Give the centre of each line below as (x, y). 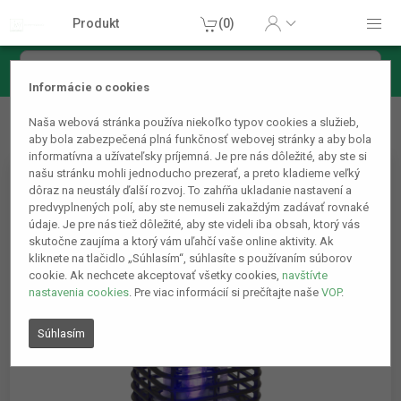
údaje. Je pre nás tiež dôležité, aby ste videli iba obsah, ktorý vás (195, 225)
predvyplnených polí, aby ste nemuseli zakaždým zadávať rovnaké (199, 208)
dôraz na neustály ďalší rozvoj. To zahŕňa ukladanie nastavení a (191, 191)
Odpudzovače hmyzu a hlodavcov (206, 107)
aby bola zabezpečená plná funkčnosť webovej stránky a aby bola (200, 140)
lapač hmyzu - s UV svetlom (93, 129)
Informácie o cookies (90, 88)
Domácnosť (45, 107)
